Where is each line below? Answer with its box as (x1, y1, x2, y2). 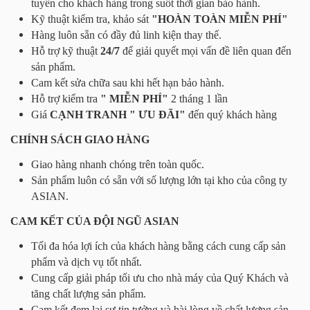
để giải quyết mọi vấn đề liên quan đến (122, 44, 291, 57)
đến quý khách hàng (185, 108, 277, 120)
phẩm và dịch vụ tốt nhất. (31, 255, 142, 268)
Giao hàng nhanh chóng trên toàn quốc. (31, 158, 204, 170)
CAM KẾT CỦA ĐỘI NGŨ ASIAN (10, 215, 179, 227)
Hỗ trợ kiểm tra (31, 92, 100, 104)
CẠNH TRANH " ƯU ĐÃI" (50, 108, 185, 120)
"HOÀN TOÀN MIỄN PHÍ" (152, 12, 288, 25)
